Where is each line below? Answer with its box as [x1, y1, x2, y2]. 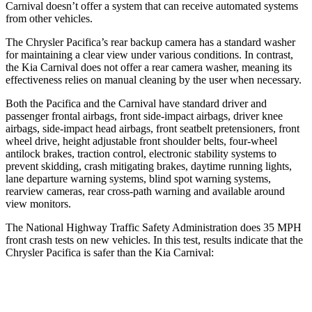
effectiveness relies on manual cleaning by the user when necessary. [6, 73, 302, 86]
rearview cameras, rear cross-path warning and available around [6, 185, 285, 197]
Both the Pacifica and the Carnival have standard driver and [6, 97, 267, 109]
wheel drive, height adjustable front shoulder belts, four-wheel [6, 134, 277, 147]
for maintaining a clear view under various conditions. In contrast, [6, 48, 293, 61]
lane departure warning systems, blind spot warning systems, [6, 172, 271, 185]
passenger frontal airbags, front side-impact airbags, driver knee [6, 109, 283, 122]
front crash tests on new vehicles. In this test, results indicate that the [6, 233, 303, 246]
